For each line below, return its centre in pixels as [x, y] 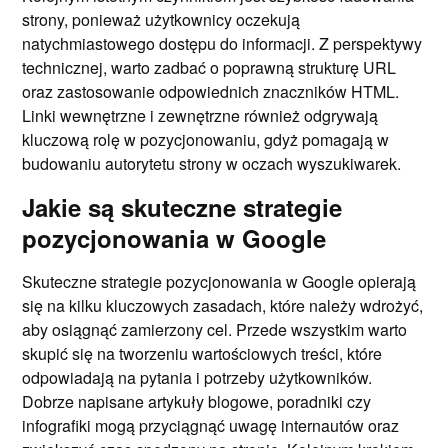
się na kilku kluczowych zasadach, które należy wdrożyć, [223, 305]
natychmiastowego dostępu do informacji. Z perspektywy [222, 43]
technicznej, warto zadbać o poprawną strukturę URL [209, 67]
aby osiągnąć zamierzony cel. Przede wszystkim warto [215, 329]
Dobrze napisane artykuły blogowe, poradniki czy [197, 401]
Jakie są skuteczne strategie [182, 207]
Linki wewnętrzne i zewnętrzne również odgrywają [200, 115]
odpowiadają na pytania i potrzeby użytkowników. [197, 377]
